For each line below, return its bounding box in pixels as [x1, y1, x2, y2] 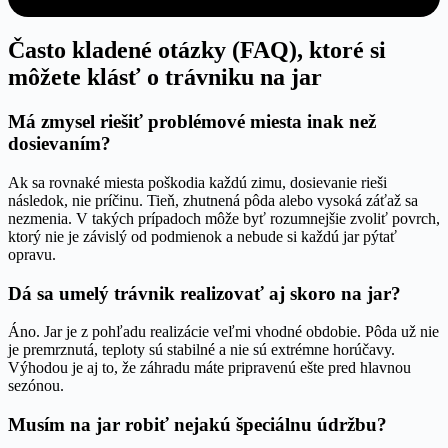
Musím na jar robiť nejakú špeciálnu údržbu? [8, 413, 387, 435]
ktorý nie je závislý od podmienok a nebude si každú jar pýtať [8, 227, 397, 245]
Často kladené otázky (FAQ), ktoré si [8, 37, 386, 64]
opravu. [8, 245, 56, 263]
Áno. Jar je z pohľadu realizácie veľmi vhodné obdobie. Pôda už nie [8, 323, 439, 341]
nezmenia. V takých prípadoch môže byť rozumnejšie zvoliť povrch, [8, 209, 440, 227]
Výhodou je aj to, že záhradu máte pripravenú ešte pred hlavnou [8, 359, 411, 377]
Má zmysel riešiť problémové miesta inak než [8, 111, 376, 133]
